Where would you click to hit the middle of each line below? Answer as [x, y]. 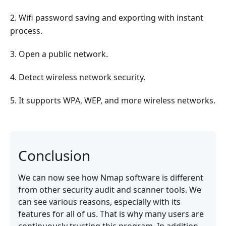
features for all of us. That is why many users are [111, 214]
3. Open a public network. [59, 54]
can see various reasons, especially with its [99, 202]
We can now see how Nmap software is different [111, 177]
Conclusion [54, 155]
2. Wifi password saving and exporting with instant [107, 17]
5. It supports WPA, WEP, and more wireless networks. [113, 100]
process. [26, 31]
